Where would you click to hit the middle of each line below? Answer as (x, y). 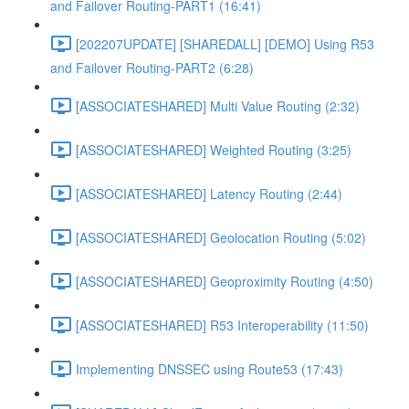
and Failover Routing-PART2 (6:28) (152, 68)
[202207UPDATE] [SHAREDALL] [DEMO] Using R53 (225, 43)
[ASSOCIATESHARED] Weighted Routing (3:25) (214, 149)
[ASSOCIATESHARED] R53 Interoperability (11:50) (222, 325)
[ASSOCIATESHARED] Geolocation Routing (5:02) (221, 237)
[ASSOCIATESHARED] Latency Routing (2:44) (209, 193)
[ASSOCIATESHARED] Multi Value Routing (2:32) (218, 105)
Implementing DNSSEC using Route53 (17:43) (210, 368)
